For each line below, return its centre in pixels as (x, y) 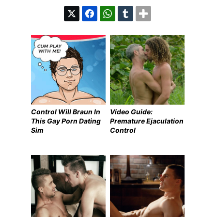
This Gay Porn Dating (66, 121)
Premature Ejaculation (147, 121)
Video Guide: (132, 111)
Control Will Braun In (66, 111)
